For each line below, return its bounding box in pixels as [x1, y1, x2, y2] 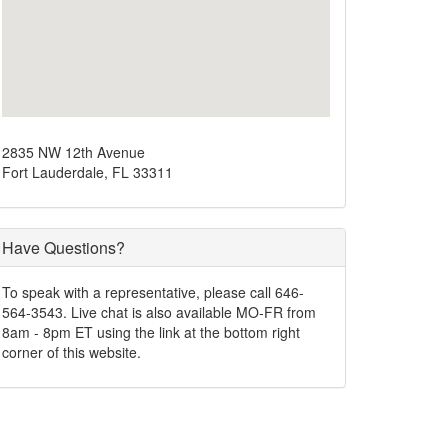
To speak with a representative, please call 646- [2, 282, 304, 302]
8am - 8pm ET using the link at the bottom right [2, 322, 300, 342]
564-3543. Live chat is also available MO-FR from [2, 302, 316, 322]
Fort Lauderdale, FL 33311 [2, 162, 173, 182]
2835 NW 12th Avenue [2, 142, 145, 162]
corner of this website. [2, 342, 141, 362]
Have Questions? [2, 236, 125, 259]
